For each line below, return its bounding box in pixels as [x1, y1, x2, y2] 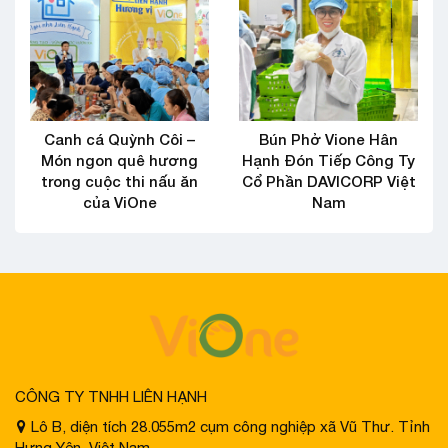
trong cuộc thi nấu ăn [41, 172, 198, 191]
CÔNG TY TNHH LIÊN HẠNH [15, 388, 207, 406]
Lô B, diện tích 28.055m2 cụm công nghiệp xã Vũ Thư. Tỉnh [27, 418, 430, 436]
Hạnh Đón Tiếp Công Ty [242, 151, 415, 170]
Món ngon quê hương [41, 151, 198, 170]
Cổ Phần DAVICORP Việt [241, 172, 416, 191]
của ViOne [82, 193, 157, 212]
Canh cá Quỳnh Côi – [44, 130, 195, 149]
